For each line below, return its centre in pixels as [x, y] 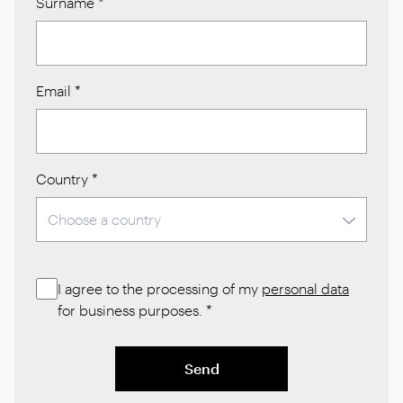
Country [62, 178]
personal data [305, 288]
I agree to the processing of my [160, 288]
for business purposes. [130, 309]
